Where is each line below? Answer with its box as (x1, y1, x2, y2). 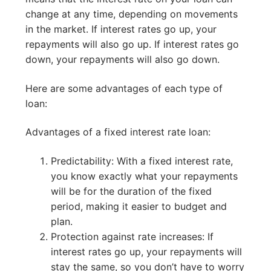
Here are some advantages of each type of (25, 82, 223, 94)
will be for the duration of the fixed (50, 184, 212, 197)
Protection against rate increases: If (50, 230, 214, 243)
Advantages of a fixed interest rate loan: (25, 126, 211, 139)
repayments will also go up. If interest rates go (25, 38, 239, 50)
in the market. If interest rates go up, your (25, 22, 217, 35)
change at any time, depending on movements (25, 7, 238, 20)
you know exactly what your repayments (50, 169, 238, 182)
